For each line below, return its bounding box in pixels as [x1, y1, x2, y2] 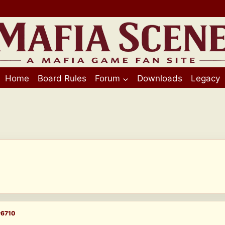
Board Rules [38, 73, 86, 83]
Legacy [191, 73, 220, 83]
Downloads [137, 73, 182, 83]
